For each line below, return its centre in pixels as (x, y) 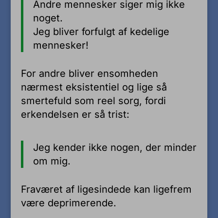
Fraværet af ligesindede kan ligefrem (106, 189)
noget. (48, 18)
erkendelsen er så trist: (75, 114)
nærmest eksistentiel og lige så (94, 87)
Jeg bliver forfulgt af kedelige (101, 31)
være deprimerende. (68, 203)
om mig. (52, 161)
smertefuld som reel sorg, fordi (93, 100)
